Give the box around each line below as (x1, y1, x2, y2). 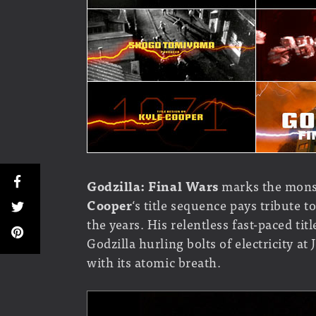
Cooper (87, 194, 133, 215)
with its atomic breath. (87, 251, 221, 272)
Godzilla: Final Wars (87, 175, 219, 196)
